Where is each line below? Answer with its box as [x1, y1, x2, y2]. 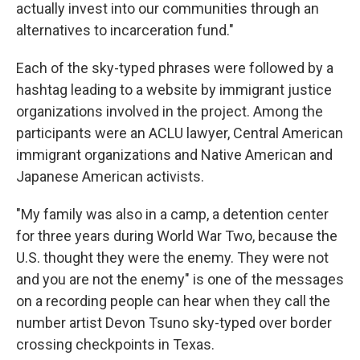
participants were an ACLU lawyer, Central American [16, 125, 343, 141]
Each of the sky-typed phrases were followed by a [16, 59, 333, 76]
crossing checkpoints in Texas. [16, 336, 215, 353]
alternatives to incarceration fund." [16, 22, 234, 39]
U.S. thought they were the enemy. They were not [16, 249, 329, 266]
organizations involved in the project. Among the [16, 103, 323, 120]
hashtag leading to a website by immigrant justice [16, 81, 332, 98]
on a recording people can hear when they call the [16, 292, 330, 309]
